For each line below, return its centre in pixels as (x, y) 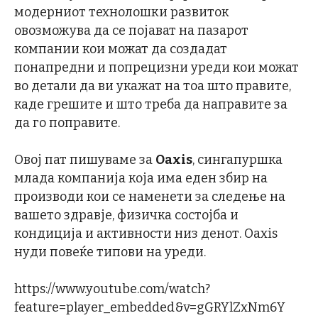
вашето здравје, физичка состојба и (126, 215)
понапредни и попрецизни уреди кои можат (157, 68)
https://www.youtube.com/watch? (112, 289)
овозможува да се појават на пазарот (131, 31)
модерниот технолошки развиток (122, 12)
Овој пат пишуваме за (85, 160)
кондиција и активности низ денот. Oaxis (146, 234)
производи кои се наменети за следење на (150, 197)
